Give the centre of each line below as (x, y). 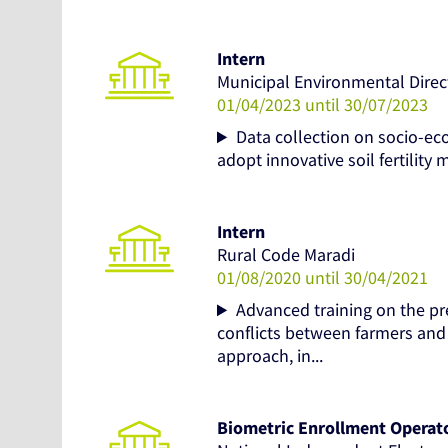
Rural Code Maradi (286, 255)
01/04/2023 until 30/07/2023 (322, 105)
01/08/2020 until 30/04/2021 (322, 278)
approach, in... (270, 356)
